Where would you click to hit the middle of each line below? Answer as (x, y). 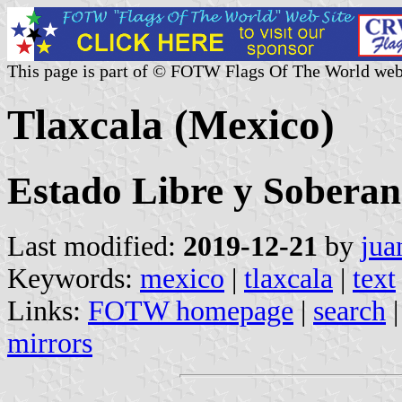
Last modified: (95, 246)
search (350, 310)
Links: (48, 310)
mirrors (50, 343)
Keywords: (74, 278)
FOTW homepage (191, 310)
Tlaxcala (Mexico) (171, 125)
